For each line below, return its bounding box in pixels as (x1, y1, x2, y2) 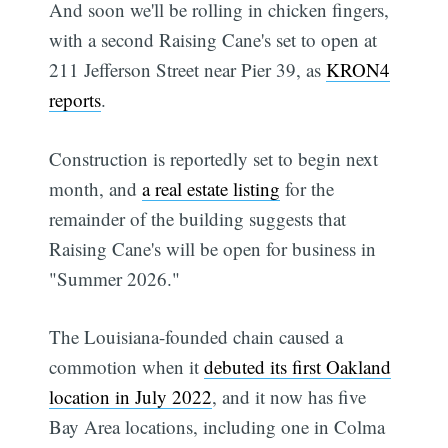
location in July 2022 (49, 384, 213, 410)
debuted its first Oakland (204, 354, 392, 380)
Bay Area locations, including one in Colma (49, 414, 386, 440)
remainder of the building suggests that (49, 205, 347, 231)
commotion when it (49, 354, 205, 380)
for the (280, 175, 335, 201)
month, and (49, 175, 143, 201)
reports (49, 87, 102, 113)
